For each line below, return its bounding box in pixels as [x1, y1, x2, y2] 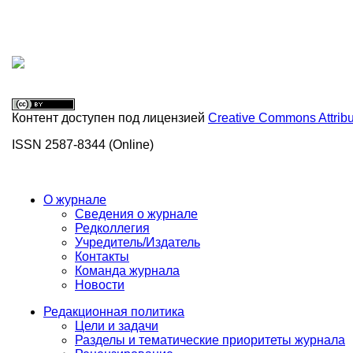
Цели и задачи [75, 319, 158, 333]
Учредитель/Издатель [75, 236, 200, 250]
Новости [75, 278, 124, 292]
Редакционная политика [43, 305, 184, 319]
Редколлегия [75, 221, 150, 236]
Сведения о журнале [75, 207, 198, 221]
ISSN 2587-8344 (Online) [12, 138, 154, 152]
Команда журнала [75, 264, 180, 278]
